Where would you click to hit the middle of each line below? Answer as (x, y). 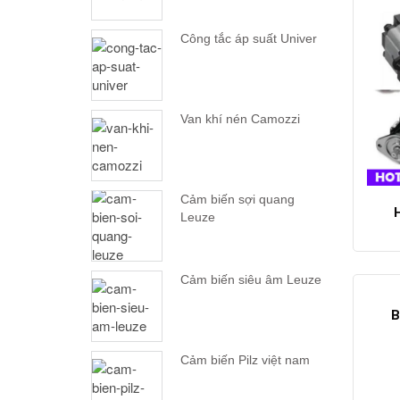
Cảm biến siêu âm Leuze (251, 280)
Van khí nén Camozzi (240, 119)
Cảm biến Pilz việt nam (245, 360)
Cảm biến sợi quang (237, 200)
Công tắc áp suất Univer (249, 39)
